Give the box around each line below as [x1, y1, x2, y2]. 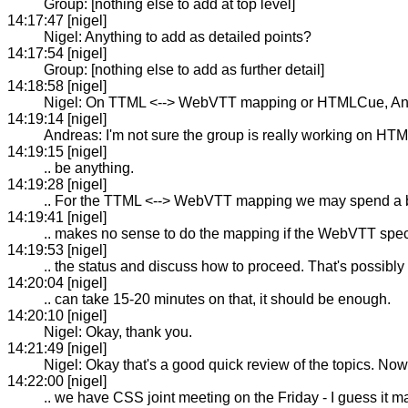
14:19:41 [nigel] [7, 209, 107, 225]
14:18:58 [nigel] [7, 77, 107, 94]
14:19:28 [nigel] [7, 176, 107, 192]
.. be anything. [44, 159, 134, 176]
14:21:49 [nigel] [7, 340, 107, 356]
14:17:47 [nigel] [7, 12, 107, 28]
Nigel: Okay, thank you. [44, 323, 192, 340]
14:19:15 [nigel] [7, 143, 107, 159]
